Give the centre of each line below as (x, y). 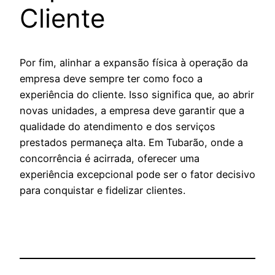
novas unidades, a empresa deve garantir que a (132, 111)
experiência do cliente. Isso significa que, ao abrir (137, 95)
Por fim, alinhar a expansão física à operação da (134, 63)
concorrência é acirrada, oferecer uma (110, 159)
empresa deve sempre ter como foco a (111, 79)
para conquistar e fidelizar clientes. (103, 191)
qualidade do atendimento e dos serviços (118, 127)
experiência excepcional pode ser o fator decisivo (137, 175)
